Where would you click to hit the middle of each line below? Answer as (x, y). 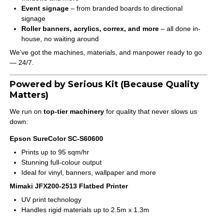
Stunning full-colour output (62, 162)
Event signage (45, 8)
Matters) (29, 95)
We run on (27, 111)
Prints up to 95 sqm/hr (55, 152)
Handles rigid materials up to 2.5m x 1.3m (85, 210)
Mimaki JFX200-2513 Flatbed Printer (69, 186)
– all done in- (180, 29)
